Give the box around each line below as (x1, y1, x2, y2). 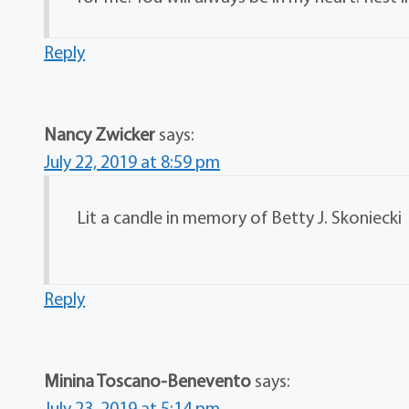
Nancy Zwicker (44, 122, 156, 146)
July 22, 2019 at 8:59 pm (44, 150, 221, 173)
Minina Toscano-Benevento (44, 369, 252, 393)
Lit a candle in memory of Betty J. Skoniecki (77, 205, 403, 229)
